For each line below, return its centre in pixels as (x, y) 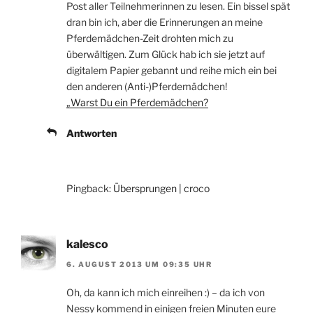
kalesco (87, 245)
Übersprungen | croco (161, 189)
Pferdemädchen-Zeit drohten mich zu (150, 38)
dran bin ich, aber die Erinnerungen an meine (165, 22)
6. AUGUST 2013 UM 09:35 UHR (140, 264)
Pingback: (90, 189)
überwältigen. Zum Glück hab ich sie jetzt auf (166, 54)
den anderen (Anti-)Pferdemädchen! (147, 87)
